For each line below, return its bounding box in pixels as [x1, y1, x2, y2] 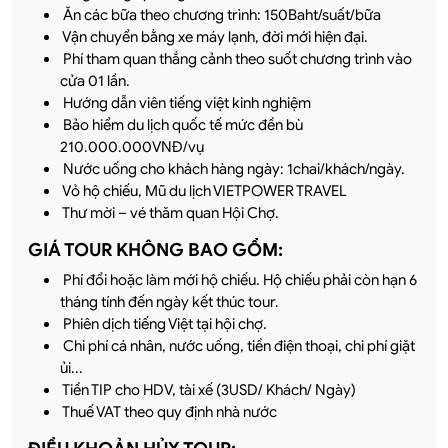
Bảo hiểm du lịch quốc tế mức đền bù [60, 115, 303, 134]
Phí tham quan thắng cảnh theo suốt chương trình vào [60, 49, 412, 68]
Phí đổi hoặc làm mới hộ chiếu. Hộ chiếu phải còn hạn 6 [60, 270, 417, 289]
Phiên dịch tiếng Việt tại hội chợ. [60, 314, 267, 333]
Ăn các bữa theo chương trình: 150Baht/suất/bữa [60, 5, 381, 24]
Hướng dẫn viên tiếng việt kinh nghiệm [60, 93, 314, 112]
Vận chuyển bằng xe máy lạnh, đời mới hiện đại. [60, 27, 368, 46]
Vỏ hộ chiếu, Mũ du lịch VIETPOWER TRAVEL [60, 181, 347, 200]
